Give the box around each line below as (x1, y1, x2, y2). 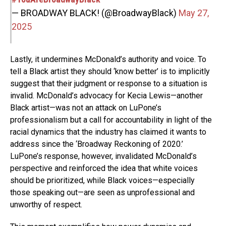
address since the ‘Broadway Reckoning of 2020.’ (10, 139, 183, 149)
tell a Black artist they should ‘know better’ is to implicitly (10, 66, 210, 76)
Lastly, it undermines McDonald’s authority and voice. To (10, 54, 206, 64)
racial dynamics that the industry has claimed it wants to (10, 127, 206, 137)
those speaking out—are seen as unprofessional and (10, 187, 195, 197)
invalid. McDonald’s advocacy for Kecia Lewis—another (10, 90, 203, 100)
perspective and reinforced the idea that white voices (10, 163, 198, 173)
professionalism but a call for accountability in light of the (10, 115, 212, 125)
